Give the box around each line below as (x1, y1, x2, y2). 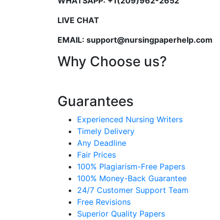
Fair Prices (77, 150, 116, 160)
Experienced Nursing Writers (77, 114, 183, 124)
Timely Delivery (77, 126, 135, 136)
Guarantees (57, 93, 134, 110)
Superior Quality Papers (77, 209, 165, 219)
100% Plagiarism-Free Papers (77, 162, 185, 171)
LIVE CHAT (57, 15, 99, 25)
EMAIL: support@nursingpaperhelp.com (57, 35, 213, 45)
